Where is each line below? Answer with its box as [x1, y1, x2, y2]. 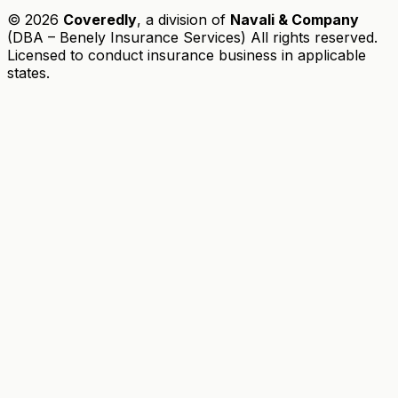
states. [7, 64, 50, 83]
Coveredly [63, 11, 137, 29]
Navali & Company [230, 11, 359, 29]
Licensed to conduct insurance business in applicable [7, 46, 366, 65]
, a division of [137, 11, 230, 29]
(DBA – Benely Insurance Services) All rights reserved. [7, 28, 378, 47]
